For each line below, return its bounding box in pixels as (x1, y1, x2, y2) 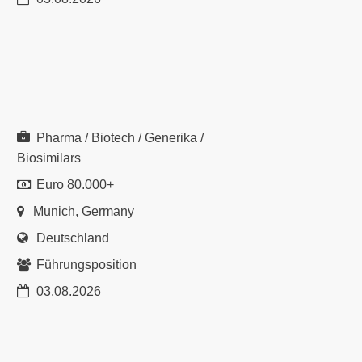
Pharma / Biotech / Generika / (33, 131, 204, 145)
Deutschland (33, 231, 109, 245)
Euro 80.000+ (33, 178, 114, 192)
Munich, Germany (33, 204, 134, 218)
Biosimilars (17, 151, 81, 165)
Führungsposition (33, 258, 137, 271)
